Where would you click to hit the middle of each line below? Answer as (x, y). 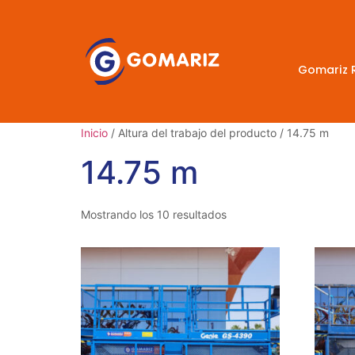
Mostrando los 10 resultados (154, 215)
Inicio (94, 133)
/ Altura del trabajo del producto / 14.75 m (218, 133)
